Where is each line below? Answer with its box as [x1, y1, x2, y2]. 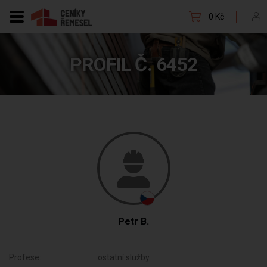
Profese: [9, 253, 41, 262]
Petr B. [118, 216, 149, 227]
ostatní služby [98, 253, 150, 262]
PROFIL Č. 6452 [70, 53, 197, 76]
